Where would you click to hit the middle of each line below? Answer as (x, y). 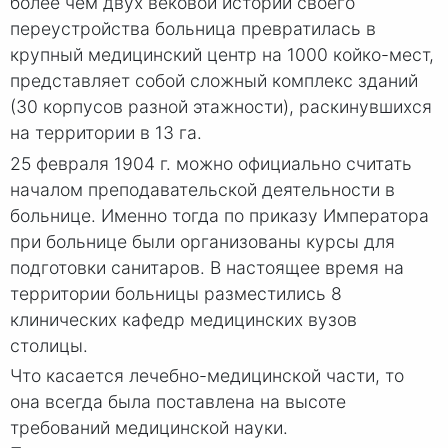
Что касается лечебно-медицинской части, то (207, 376)
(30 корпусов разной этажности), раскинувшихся (221, 106)
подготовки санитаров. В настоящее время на (207, 267)
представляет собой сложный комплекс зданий (214, 80)
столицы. (49, 345)
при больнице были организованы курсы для (202, 241)
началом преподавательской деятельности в (202, 189)
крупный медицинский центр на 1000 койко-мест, (222, 54)
